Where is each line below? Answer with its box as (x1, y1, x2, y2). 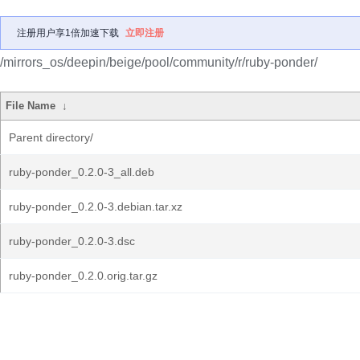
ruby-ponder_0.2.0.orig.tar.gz (9, 269, 157, 282)
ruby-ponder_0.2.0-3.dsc (9, 235, 135, 247)
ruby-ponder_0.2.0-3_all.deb (9, 166, 154, 178)
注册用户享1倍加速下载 (17, 27, 119, 39)
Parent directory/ (9, 131, 93, 144)
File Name (6, 100, 56, 112)
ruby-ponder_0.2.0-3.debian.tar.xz (9, 200, 182, 213)
